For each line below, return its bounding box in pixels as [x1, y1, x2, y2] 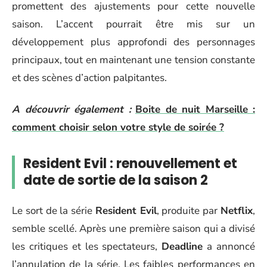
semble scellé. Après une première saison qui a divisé [12, 222, 255, 235]
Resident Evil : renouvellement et [23, 154, 237, 173]
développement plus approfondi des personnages [12, 35, 255, 49]
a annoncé [203, 240, 256, 253]
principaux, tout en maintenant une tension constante [12, 53, 255, 67]
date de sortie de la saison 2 [23, 170, 208, 190]
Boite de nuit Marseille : [135, 102, 255, 116]
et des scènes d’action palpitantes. [12, 71, 167, 85]
